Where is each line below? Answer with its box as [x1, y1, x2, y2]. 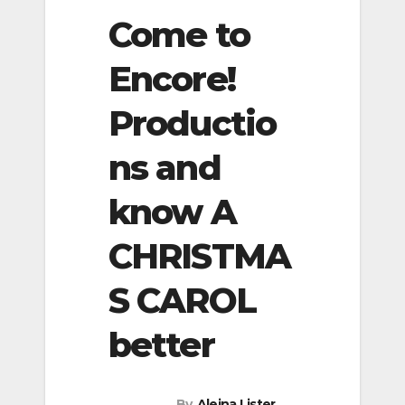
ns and [108, 146, 221, 189]
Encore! [108, 57, 235, 100]
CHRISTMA [108, 234, 290, 278]
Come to [108, 13, 250, 56]
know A [108, 190, 236, 233]
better [108, 323, 214, 366]
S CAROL [108, 278, 256, 322]
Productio [108, 101, 276, 145]
